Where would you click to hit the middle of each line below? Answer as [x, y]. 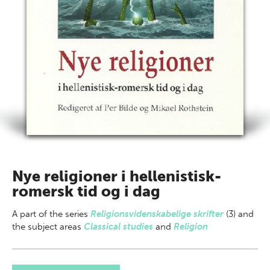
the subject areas [48, 227]
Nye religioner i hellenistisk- [117, 176]
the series [70, 214]
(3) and [240, 214]
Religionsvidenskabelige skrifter [157, 214]
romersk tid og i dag [86, 191]
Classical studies [118, 227]
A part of [31, 214]
